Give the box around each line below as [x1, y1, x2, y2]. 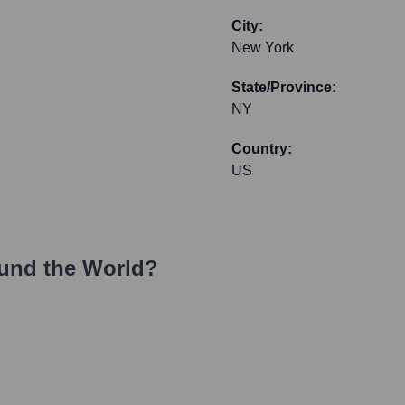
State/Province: [231, 80, 336, 96]
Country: [231, 141, 292, 157]
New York [231, 40, 294, 56]
